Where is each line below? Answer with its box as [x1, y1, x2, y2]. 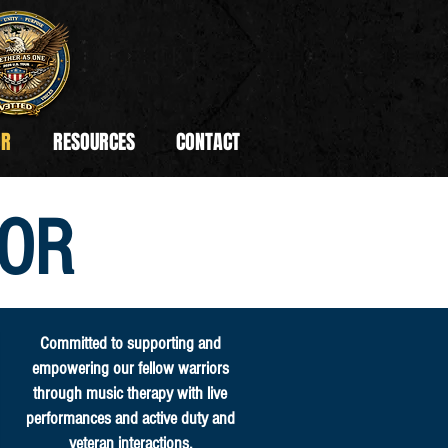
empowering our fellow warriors [31, 358, 229, 379]
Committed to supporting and [39, 333, 221, 354]
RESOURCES [53, 127, 135, 157]
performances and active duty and [25, 408, 235, 429]
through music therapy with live [33, 383, 227, 404]
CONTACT [176, 127, 240, 157]
